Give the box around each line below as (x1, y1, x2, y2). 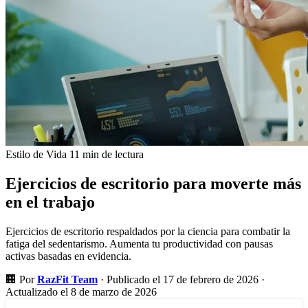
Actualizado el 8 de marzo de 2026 (5, 285, 157, 298)
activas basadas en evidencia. (5, 250, 131, 262)
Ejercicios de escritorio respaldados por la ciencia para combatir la (5, 225, 290, 237)
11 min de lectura (69, 148, 144, 160)
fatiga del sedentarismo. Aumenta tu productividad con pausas (5, 237, 273, 250)
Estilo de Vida (5, 148, 67, 160)
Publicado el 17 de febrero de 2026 (107, 273, 261, 285)
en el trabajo (5, 192, 95, 211)
